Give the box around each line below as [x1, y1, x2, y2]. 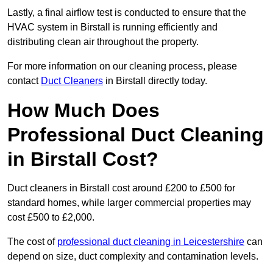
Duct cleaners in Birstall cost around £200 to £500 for [7, 183, 235, 194]
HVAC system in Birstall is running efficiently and [7, 22, 218, 33]
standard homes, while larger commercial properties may [7, 197, 251, 208]
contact [7, 76, 41, 87]
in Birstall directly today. [103, 76, 207, 87]
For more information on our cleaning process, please [7, 61, 237, 72]
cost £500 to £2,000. [7, 212, 94, 223]
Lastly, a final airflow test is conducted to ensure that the [7, 7, 246, 18]
